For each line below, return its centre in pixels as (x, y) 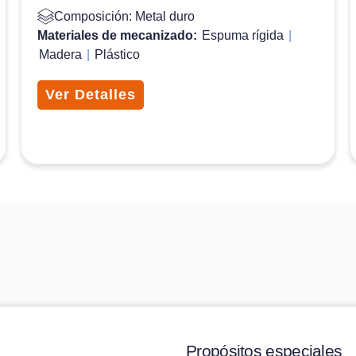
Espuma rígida (242, 35)
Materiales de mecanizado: (118, 35)
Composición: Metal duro (124, 16)
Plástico (117, 54)
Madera (60, 54)
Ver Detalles (90, 94)
